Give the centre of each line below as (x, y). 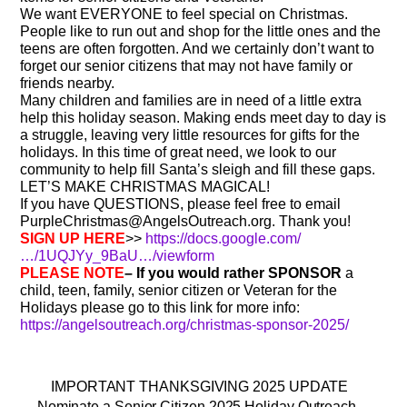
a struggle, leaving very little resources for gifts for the (190, 134)
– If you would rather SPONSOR (233, 273)
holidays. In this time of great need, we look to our (179, 152)
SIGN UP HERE (73, 238)
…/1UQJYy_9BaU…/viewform (118, 255)
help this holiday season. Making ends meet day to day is (203, 117)
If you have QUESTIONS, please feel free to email (181, 203)
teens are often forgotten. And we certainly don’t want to (198, 48)
